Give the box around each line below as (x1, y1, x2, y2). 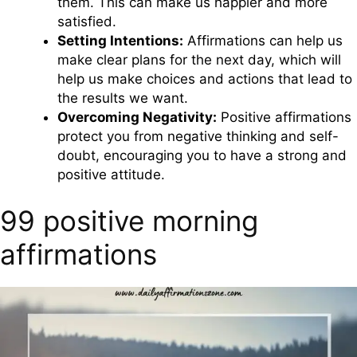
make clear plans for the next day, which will (57, 51, 341, 68)
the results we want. (57, 89, 188, 106)
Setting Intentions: (57, 32, 183, 49)
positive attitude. (57, 166, 165, 182)
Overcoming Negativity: (57, 108, 217, 125)
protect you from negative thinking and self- (57, 127, 339, 144)
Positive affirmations (217, 108, 351, 125)
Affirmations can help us (183, 32, 343, 49)
